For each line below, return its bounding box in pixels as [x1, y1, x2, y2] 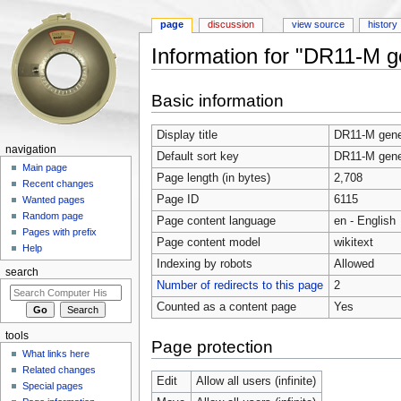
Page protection [150, 337, 273, 356]
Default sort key [156, 149, 239, 163]
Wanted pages [22, 194, 86, 206]
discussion [208, 19, 255, 30]
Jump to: [150, 69, 200, 82]
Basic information [150, 90, 284, 110]
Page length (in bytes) [156, 171, 270, 184]
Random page [22, 210, 84, 222]
